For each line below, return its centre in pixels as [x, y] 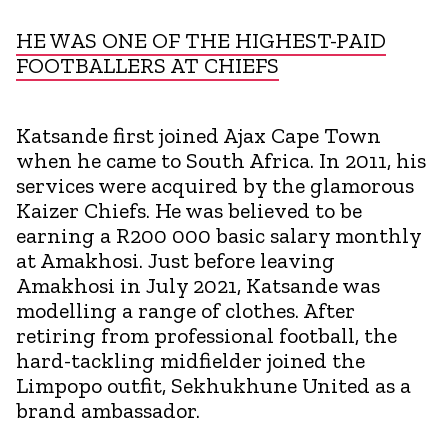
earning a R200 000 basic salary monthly [218, 235]
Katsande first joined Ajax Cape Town [198, 135]
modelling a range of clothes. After [185, 310]
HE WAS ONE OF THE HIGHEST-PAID [201, 40]
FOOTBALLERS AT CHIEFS [147, 65]
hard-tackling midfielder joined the [190, 360]
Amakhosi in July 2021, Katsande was [198, 285]
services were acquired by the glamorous [215, 185]
